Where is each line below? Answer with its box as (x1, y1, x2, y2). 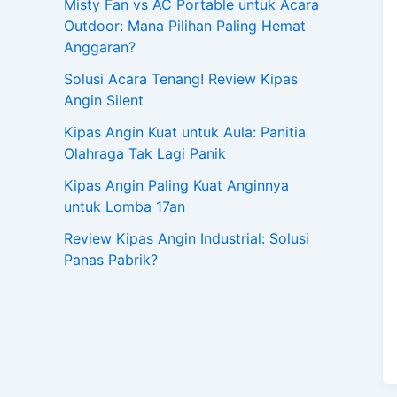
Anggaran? (64, 38, 136, 57)
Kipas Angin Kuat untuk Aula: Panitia (64, 123, 306, 142)
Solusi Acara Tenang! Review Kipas (64, 70, 298, 89)
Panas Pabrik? (64, 251, 158, 269)
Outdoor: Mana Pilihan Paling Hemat (64, 17, 306, 35)
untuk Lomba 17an (64, 198, 185, 216)
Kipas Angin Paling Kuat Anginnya (64, 176, 289, 195)
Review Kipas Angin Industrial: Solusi (64, 230, 309, 248)
